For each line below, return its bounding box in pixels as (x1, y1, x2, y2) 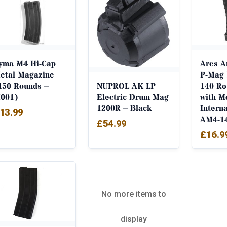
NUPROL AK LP (96, 81, 156, 92)
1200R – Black (96, 103, 152, 115)
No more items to (101, 188, 166, 199)
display (120, 214, 147, 224)
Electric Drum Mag (96, 92, 169, 103)
